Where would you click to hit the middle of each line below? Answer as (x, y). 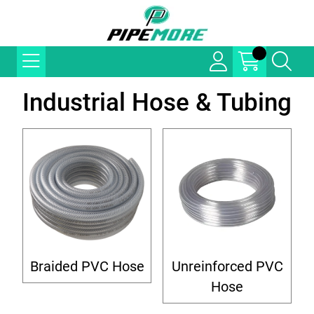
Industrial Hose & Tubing (157, 103)
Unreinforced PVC (227, 267)
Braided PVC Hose (87, 267)
